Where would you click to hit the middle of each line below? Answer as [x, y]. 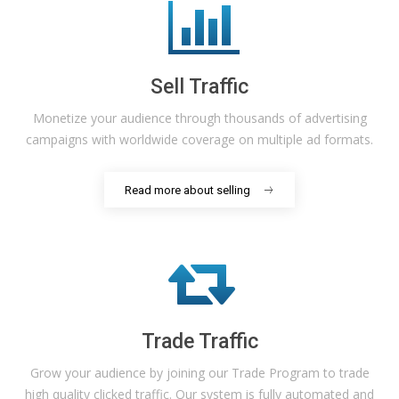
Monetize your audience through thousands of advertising [199, 118]
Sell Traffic [199, 87]
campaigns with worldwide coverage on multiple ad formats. [199, 139]
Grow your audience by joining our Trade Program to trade [199, 373]
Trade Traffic [199, 342]
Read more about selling [187, 190]
